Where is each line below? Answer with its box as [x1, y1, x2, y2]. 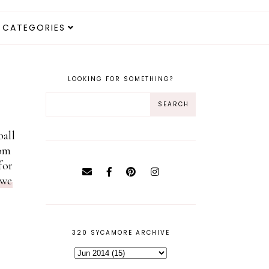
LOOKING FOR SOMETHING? [68, 74, 174, 84]
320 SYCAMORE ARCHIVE [71, 228, 170, 238]
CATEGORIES [2, 22, 65, 34]
